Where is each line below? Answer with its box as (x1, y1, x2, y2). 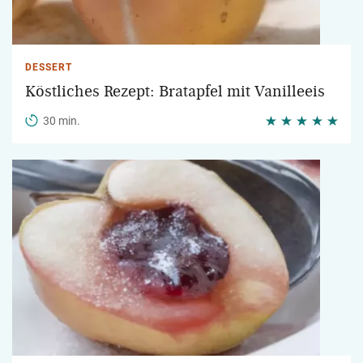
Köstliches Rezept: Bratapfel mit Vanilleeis (25, 83, 325, 100)
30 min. (43, 114, 80, 127)
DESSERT (25, 62, 72, 73)
